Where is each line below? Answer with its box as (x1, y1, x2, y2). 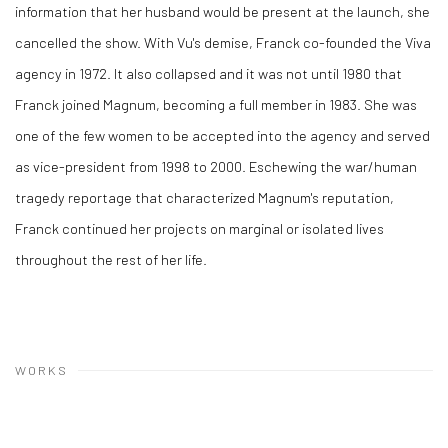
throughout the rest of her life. (15, 250, 213, 268)
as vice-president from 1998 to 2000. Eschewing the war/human (15, 157, 417, 175)
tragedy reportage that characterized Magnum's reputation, (15, 188, 394, 206)
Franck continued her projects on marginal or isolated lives (15, 219, 384, 237)
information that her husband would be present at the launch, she (15, 2, 430, 20)
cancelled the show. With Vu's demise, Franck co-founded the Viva (15, 33, 431, 51)
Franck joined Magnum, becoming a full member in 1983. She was (15, 95, 417, 113)
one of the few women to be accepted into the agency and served (15, 126, 430, 144)
